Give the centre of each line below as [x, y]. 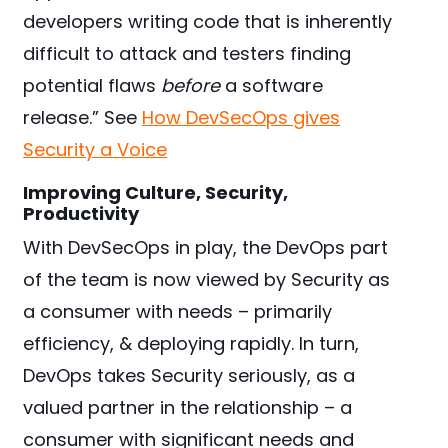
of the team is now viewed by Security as [207, 280]
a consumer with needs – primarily [178, 312]
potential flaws [92, 86]
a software [272, 86]
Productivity [81, 214]
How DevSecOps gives [241, 118]
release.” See [83, 118]
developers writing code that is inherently [208, 22]
